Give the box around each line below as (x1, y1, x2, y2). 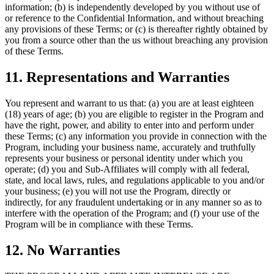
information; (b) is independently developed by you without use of (5, 2, 260, 13)
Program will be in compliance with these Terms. (5, 219, 193, 230)
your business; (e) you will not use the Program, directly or (5, 186, 231, 197)
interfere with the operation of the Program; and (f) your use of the (5, 208, 259, 219)
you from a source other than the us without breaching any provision (5, 35, 268, 46)
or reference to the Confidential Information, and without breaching (5, 13, 264, 24)
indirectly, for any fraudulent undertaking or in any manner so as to (5, 197, 262, 208)
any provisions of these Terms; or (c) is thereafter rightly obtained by (5, 24, 268, 35)
